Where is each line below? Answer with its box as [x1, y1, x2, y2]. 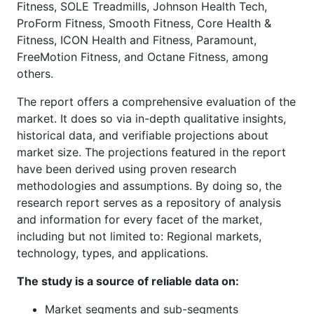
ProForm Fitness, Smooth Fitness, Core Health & [17, 15, 271, 30]
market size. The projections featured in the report [17, 144, 286, 159]
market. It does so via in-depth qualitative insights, [17, 111, 286, 125]
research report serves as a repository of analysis [17, 195, 281, 210]
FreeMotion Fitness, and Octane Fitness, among [17, 49, 268, 64]
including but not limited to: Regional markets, [17, 228, 261, 243]
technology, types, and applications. [17, 245, 208, 260]
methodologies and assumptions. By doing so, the [17, 178, 282, 193]
